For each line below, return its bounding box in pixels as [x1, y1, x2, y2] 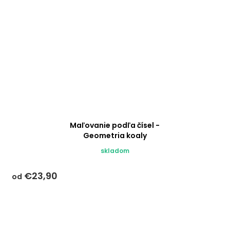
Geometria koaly [83, 130, 147, 141]
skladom [100, 146, 129, 156]
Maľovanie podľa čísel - [70, 120, 160, 131]
